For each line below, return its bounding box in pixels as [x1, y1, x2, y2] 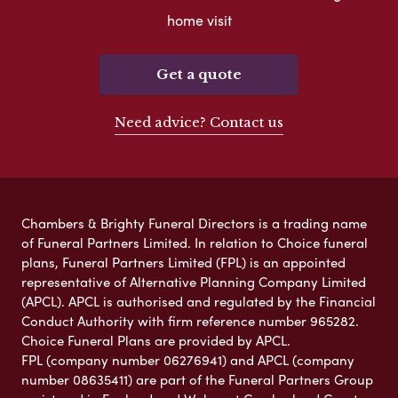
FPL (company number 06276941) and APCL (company [21, 349, 354, 370]
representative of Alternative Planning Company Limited [21, 271, 366, 291]
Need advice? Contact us [115, 113, 283, 131]
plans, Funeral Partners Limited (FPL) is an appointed [21, 251, 346, 272]
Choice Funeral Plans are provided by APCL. [21, 330, 291, 350]
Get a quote [156, 65, 242, 83]
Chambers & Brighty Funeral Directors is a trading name [21, 212, 367, 233]
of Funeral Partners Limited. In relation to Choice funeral [21, 232, 368, 252]
